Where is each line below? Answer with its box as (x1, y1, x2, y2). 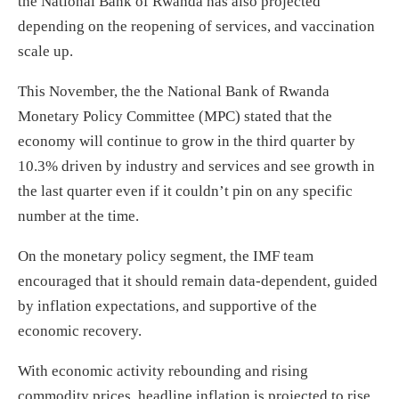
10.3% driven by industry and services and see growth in (18, 157, 375, 175)
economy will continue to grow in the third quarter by (18, 132, 355, 150)
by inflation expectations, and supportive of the (18, 297, 317, 314)
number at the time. (18, 207, 139, 224)
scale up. (18, 42, 73, 60)
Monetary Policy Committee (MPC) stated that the (18, 107, 332, 125)
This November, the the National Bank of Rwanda (18, 82, 330, 100)
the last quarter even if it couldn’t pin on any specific (18, 182, 353, 199)
